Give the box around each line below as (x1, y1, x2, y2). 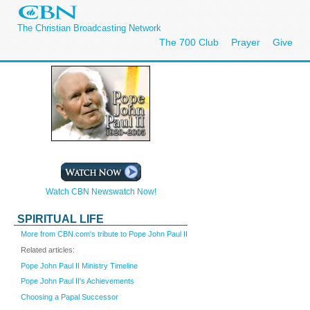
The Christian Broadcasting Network (17, 23, 161, 33)
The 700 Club (159, 37, 219, 48)
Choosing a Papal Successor (21, 293, 118, 302)
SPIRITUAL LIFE (17, 213, 104, 225)
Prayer (231, 37, 260, 48)
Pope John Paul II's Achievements (21, 277, 134, 286)
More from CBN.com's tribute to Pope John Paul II (21, 230, 188, 238)
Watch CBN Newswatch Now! (45, 187, 156, 197)
